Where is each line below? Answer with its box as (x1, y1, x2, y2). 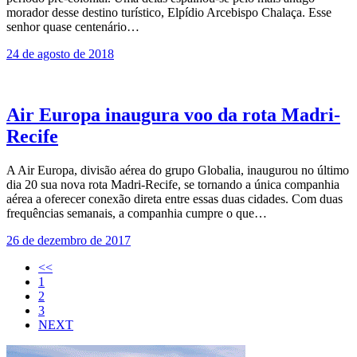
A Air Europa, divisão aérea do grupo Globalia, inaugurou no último (6, 163, 349, 177)
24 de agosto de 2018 (6, 47, 114, 61)
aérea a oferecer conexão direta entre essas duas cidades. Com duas (6, 192, 343, 206)
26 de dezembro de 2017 (6, 233, 131, 247)
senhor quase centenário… (6, 20, 139, 34)
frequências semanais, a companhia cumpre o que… (6, 206, 267, 220)
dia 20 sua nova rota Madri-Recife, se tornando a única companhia (6, 178, 339, 191)
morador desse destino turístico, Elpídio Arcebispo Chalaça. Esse (6, 6, 331, 20)
